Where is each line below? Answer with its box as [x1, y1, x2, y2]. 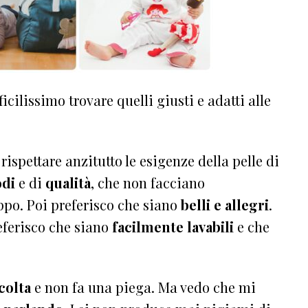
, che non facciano [91, 173, 205, 192]
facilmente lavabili [112, 217, 234, 236]
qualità [45, 173, 91, 192]
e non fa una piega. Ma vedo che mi [31, 277, 256, 296]
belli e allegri [177, 195, 269, 214]
